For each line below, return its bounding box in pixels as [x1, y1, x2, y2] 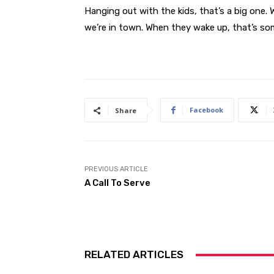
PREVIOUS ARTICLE [84, 165, 148, 174]
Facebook [190, 105, 223, 115]
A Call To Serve [84, 177, 150, 189]
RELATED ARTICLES [84, 248, 183, 261]
